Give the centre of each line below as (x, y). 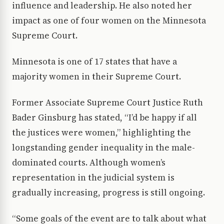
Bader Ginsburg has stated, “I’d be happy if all (104, 118)
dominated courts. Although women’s (89, 163)
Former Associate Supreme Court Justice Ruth (107, 103)
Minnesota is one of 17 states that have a (94, 62)
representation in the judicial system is (93, 178)
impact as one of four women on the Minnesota (109, 21)
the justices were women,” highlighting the (101, 133)
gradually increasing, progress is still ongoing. (110, 193)
